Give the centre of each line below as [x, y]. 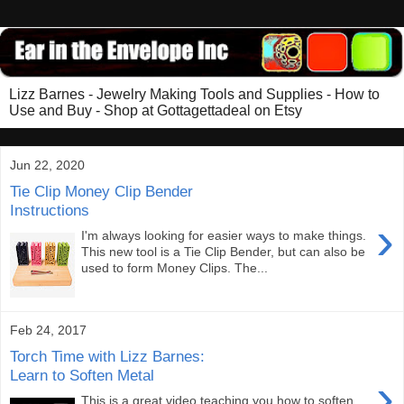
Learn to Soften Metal [82, 375]
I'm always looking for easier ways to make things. [224, 236]
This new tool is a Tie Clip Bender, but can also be [224, 252]
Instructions [50, 210]
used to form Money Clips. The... [175, 268]
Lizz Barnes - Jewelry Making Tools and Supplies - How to [194, 94]
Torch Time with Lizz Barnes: [107, 356]
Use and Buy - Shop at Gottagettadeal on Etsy [156, 110]
